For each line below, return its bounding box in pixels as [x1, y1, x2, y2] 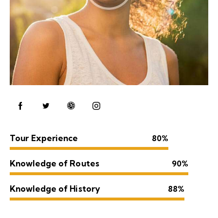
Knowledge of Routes [10, 158, 99, 168]
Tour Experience [10, 132, 78, 143]
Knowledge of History [10, 183, 100, 194]
